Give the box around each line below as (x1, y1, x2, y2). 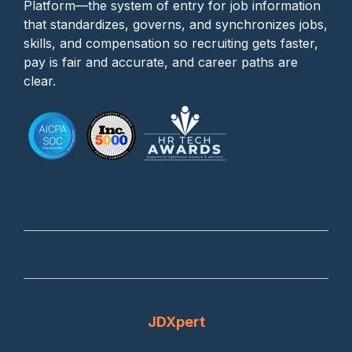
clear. (24, 73, 56, 90)
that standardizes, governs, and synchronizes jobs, (24, 16, 328, 33)
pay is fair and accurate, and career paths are (24, 54, 298, 71)
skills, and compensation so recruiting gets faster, (24, 35, 318, 52)
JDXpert (147, 313, 205, 331)
